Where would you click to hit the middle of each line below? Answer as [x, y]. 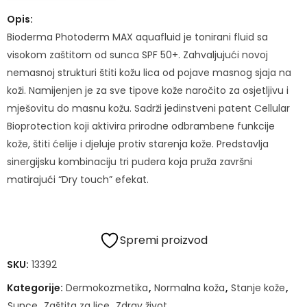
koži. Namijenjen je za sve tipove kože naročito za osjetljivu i [148, 90]
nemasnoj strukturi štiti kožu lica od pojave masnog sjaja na [149, 72]
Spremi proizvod [164, 240]
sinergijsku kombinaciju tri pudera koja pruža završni [130, 161]
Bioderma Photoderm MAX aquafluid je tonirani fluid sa [137, 37]
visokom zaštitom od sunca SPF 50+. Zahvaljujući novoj [137, 54]
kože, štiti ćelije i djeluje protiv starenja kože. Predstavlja [138, 144]
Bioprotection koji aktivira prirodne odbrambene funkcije [141, 126]
